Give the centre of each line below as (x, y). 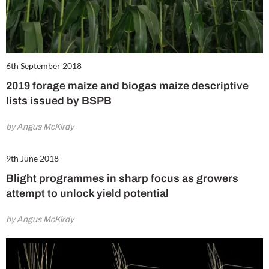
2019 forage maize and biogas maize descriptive (127, 86)
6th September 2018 (44, 65)
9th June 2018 (32, 158)
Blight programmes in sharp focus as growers (122, 178)
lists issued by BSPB (59, 101)
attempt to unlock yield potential (90, 193)
